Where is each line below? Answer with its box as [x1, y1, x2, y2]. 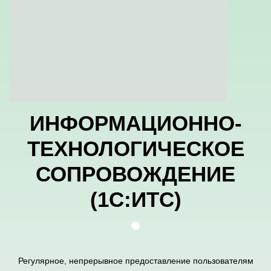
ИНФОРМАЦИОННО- [29, 111, 242, 135]
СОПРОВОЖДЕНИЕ [36, 162, 235, 186]
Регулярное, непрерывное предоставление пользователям [18, 256, 253, 266]
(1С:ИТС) [90, 188, 181, 212]
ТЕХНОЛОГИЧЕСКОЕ [27, 137, 244, 161]
